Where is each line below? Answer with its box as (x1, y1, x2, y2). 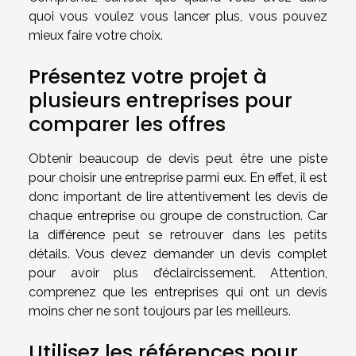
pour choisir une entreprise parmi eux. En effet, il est (29, 170, 327, 185)
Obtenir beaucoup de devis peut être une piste (29, 151, 327, 166)
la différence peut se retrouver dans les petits (29, 227, 327, 242)
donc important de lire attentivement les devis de (29, 189, 327, 204)
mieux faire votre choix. (29, 27, 163, 43)
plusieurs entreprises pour (29, 87, 292, 114)
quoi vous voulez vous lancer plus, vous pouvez (29, 8, 327, 24)
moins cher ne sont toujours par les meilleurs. (29, 304, 291, 319)
